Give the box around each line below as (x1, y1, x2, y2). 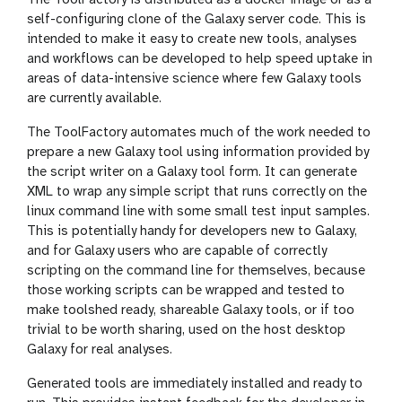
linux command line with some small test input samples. (27, 204, 370, 219)
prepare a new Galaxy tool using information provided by (27, 144, 369, 160)
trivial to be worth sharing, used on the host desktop (27, 322, 345, 337)
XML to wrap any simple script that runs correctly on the (27, 184, 367, 199)
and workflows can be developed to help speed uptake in (27, 51, 372, 66)
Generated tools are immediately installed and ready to (27, 376, 363, 391)
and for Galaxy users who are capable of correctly (27, 243, 327, 258)
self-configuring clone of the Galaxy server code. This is (27, 12, 366, 27)
